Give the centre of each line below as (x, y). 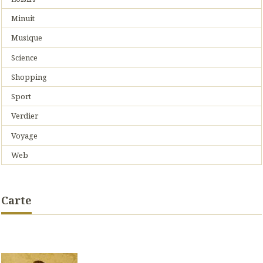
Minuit (23, 18)
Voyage (25, 135)
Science (25, 57)
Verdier (25, 116)
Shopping (29, 77)
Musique (27, 38)
